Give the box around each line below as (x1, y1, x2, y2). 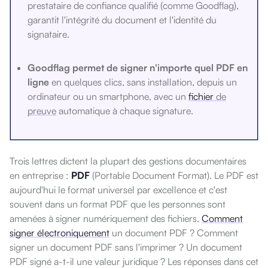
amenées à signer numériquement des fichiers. (10, 212, 202, 225)
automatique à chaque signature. (56, 105, 193, 117)
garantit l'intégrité (28, 14, 102, 26)
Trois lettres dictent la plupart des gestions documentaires (10, 155, 246, 167)
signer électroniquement (10, 227, 109, 239)
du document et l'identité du (102, 14, 217, 26)
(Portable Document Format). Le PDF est (90, 169, 258, 182)
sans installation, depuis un (127, 76, 237, 89)
